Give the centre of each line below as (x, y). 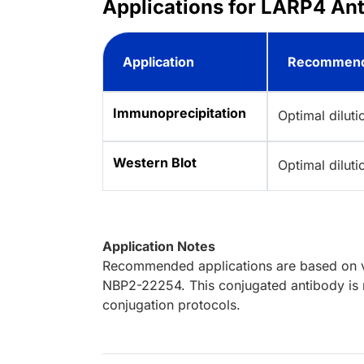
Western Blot (155, 163)
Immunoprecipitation (180, 113)
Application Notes (159, 247)
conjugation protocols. (171, 305)
